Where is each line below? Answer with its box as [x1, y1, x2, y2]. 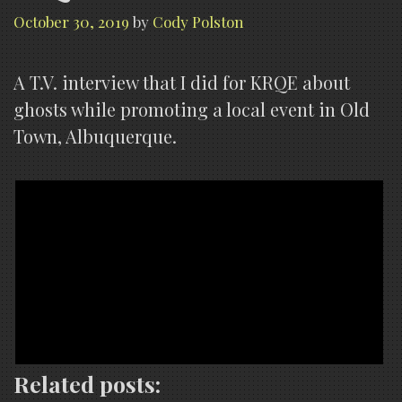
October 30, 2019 [13, 12, 129, 32]
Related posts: [13, 369, 161, 399]
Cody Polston [153, 12, 244, 32]
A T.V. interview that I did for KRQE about [13, 70, 350, 95]
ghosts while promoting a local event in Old [13, 97, 370, 122]
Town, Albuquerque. [13, 124, 177, 149]
